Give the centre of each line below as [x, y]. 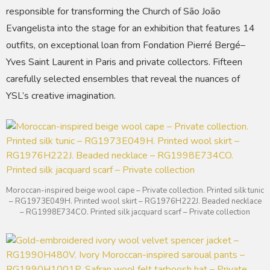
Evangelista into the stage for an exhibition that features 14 [130, 29]
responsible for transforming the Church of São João [113, 12]
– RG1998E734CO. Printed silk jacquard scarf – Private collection [135, 212]
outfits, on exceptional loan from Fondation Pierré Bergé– [126, 46]
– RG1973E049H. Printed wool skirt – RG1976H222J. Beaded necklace [135, 202]
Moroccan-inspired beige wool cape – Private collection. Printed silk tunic [135, 191]
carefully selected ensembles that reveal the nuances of [123, 79]
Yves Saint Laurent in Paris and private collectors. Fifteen [124, 62]
